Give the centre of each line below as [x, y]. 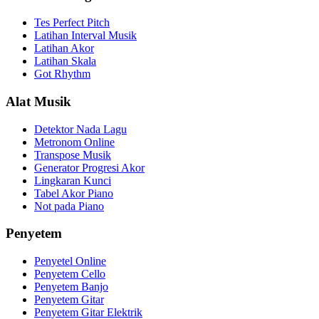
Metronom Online [74, 142]
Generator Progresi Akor [89, 167]
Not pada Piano [69, 206]
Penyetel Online [70, 261]
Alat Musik [38, 101]
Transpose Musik [73, 155]
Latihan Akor [64, 48]
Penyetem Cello [70, 274]
